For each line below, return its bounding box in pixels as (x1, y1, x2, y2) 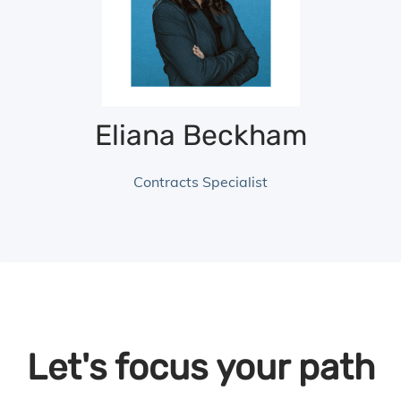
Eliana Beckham (94, 117, 307, 152)
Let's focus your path (26, 346, 375, 388)
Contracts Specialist (133, 172, 268, 191)
